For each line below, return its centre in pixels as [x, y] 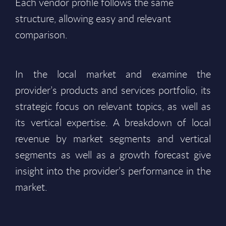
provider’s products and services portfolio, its [113, 90]
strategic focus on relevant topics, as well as [113, 106]
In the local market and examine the [113, 74]
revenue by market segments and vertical [113, 138]
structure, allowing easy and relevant [93, 18]
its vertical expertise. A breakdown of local [113, 122]
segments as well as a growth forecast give [113, 155]
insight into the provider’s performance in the [113, 171]
